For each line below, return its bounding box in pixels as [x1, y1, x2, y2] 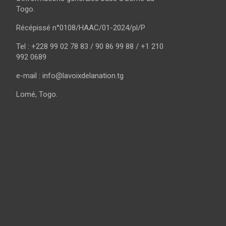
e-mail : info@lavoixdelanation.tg [16, 71, 124, 80]
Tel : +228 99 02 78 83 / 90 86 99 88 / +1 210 [16, 41, 163, 51]
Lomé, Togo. [16, 89, 58, 99]
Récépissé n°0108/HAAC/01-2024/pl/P [16, 23, 145, 32]
